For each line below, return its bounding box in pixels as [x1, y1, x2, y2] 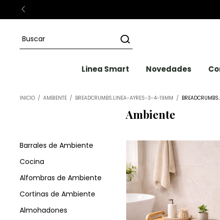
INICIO [20, 94, 35, 102]
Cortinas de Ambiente [20, 189, 95, 199]
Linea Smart [81, 64, 129, 74]
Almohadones [20, 205, 67, 215]
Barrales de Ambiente [20, 140, 93, 150]
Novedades [145, 64, 192, 74]
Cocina [20, 157, 44, 166]
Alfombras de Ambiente [20, 173, 102, 183]
